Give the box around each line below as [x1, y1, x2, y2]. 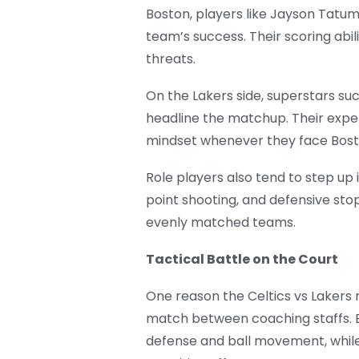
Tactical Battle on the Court [146, 250, 338, 269]
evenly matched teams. [146, 213, 296, 232]
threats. [146, 50, 196, 69]
